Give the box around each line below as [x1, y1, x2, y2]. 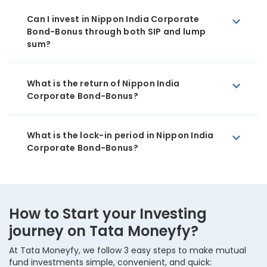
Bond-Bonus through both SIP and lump [27, 26, 206, 38]
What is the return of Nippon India [27, 77, 180, 89]
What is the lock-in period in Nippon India [27, 129, 214, 141]
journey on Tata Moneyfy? [9, 221, 198, 241]
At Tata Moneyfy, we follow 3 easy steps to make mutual [9, 244, 246, 256]
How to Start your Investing [9, 204, 207, 223]
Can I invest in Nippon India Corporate [27, 13, 200, 25]
